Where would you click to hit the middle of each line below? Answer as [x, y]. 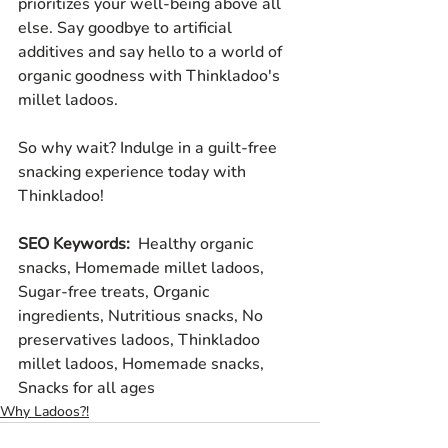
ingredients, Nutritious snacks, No [142, 316]
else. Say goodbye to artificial [127, 28]
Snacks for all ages [86, 388]
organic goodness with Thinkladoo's [151, 76]
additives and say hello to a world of [152, 52]
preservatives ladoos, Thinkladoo [141, 340]
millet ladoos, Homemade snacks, [143, 364]
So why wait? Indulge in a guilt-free [149, 148]
